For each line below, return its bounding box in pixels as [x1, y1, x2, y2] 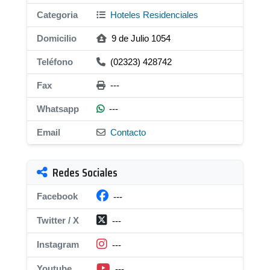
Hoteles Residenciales [108, 10, 198, 20]
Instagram [37, 239, 79, 250]
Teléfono [37, 57, 73, 67]
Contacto [110, 127, 146, 137]
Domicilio [37, 33, 77, 43]
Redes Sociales [52, 163, 118, 182]
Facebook [37, 191, 78, 201]
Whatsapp [37, 104, 79, 114]
